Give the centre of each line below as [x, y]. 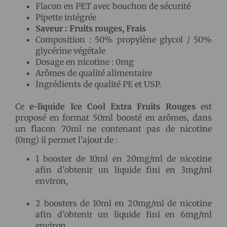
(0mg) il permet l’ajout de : [66, 140]
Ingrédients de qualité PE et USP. [98, 84]
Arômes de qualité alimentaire [94, 73]
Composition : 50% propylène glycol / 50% [124, 40]
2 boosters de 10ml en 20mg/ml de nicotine [124, 203]
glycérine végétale [70, 51]
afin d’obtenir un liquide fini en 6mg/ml [124, 214]
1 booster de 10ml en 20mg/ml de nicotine [124, 158]
